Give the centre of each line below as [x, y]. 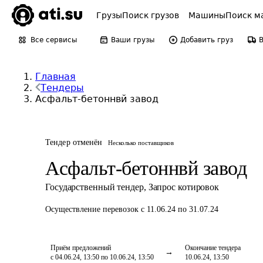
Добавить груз [207, 40]
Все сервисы [54, 40]
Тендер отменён [74, 142]
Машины [207, 15]
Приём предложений [81, 248]
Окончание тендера [213, 248]
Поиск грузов [151, 15]
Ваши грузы [133, 40]
